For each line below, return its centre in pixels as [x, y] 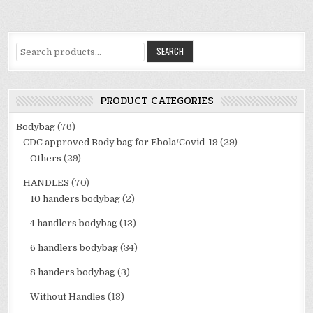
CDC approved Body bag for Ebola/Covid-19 [121, 142]
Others [46, 158]
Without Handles [68, 296]
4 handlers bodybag [74, 223]
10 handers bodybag [75, 198]
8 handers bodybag [73, 272]
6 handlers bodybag [74, 247]
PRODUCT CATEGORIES [156, 100]
